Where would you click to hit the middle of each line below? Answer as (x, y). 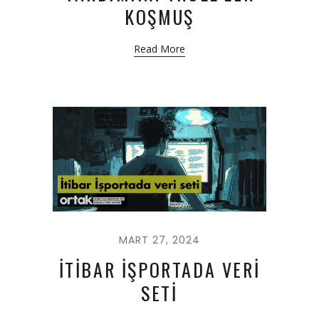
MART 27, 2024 (159, 240)
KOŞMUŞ (159, 17)
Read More (159, 49)
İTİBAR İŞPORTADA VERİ (159, 270)
